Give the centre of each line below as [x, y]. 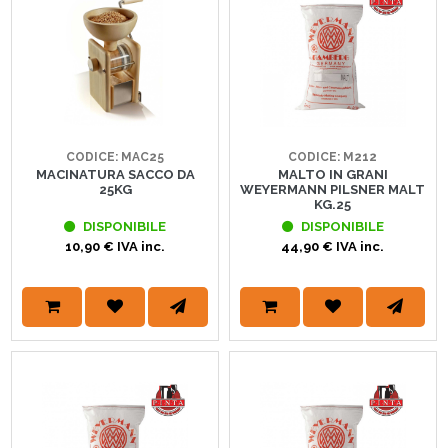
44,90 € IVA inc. [333, 246]
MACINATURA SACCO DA [115, 174]
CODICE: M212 [333, 156]
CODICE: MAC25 [115, 156]
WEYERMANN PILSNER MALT [333, 189]
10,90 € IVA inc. [115, 246]
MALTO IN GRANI [332, 174]
